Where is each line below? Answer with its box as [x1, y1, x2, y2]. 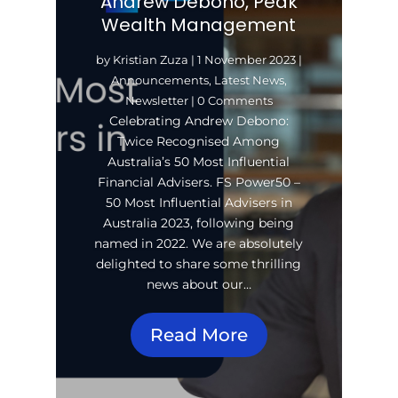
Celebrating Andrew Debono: [108, 113, 289, 130]
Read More [149, 324, 248, 346]
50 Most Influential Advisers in [105, 195, 292, 211]
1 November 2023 [196, 52, 296, 68]
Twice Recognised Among [117, 133, 281, 150]
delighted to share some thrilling [96, 256, 302, 273]
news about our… [146, 276, 251, 293]
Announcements [110, 73, 209, 88]
